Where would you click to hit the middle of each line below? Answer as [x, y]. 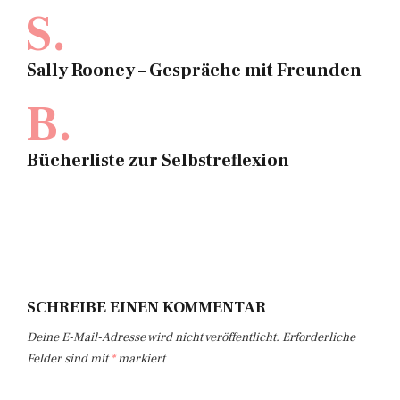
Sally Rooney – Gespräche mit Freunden [194, 71]
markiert [140, 359]
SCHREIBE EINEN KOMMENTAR [146, 308]
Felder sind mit [69, 359]
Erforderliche [319, 337]
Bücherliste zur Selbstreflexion [158, 161]
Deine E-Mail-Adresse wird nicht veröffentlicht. [153, 337]
